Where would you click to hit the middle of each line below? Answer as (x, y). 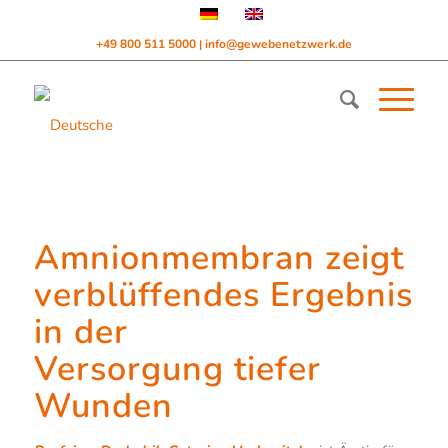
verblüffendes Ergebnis (223, 295)
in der (80, 332)
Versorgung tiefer (177, 369)
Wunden (103, 406)
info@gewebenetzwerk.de (278, 44)
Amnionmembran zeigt (218, 258)
